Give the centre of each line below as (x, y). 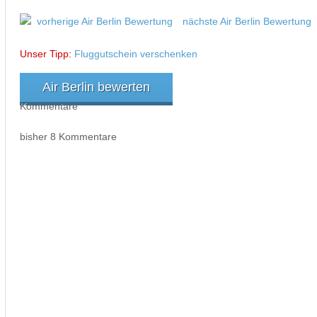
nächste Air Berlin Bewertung (247, 21)
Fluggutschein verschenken (136, 53)
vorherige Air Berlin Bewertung (105, 21)
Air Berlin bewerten (97, 87)
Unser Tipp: (46, 53)
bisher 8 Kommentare (69, 136)
